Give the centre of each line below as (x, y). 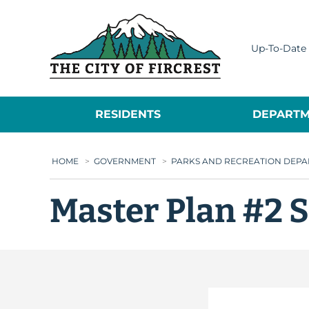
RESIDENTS (128, 114)
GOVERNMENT (125, 161)
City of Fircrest (262, 21)
